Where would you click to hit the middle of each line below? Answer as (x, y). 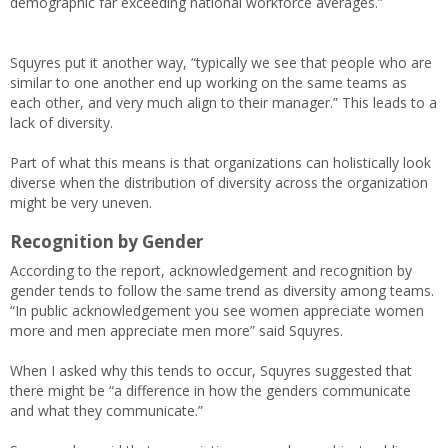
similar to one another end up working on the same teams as (208, 82)
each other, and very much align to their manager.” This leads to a (223, 102)
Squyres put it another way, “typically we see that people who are (221, 62)
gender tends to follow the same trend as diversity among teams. (222, 290)
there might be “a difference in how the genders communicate (210, 390)
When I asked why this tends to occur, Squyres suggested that (211, 370)
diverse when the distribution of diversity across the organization (219, 182)
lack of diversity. (61, 122)
